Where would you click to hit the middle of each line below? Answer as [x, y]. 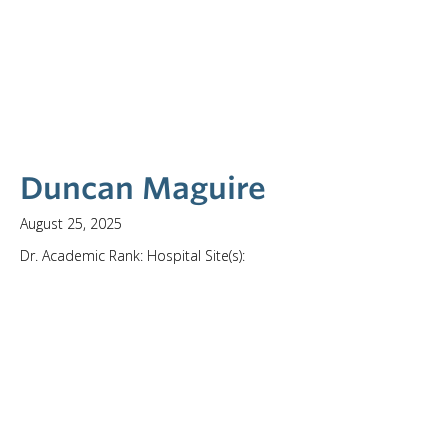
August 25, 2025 [71, 223]
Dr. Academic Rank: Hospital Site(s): [132, 255]
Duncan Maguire [143, 188]
